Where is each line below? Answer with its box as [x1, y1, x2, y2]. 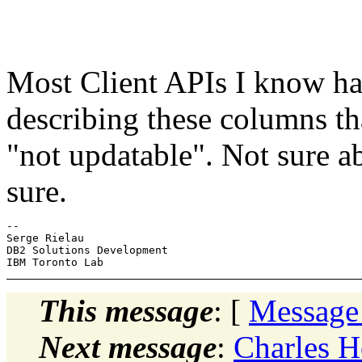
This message [39, 293, 213, 328]
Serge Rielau [6, 231, 84, 244]
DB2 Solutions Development [6, 243, 168, 256]
